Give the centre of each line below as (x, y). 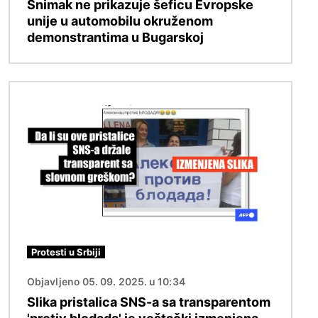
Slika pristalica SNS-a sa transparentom (149, 302)
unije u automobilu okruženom (120, 21)
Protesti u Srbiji (66, 252)
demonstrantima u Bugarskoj (115, 38)
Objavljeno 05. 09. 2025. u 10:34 (106, 282)
